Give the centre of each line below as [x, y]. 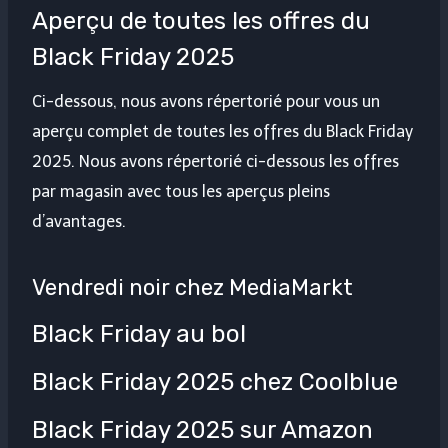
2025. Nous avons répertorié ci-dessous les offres [215, 162]
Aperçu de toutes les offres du [201, 21]
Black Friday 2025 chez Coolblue [215, 382]
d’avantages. [79, 222]
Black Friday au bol [139, 334]
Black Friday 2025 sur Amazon [202, 430]
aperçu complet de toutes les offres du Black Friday [222, 132]
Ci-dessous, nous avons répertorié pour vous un [206, 102]
